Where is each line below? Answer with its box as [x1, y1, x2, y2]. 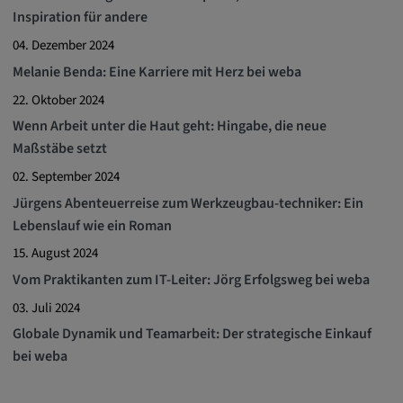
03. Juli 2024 [12, 297, 80, 318]
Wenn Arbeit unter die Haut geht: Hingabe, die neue [12, 115, 327, 137]
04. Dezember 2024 [12, 35, 114, 56]
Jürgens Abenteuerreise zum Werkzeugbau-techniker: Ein [12, 192, 363, 213]
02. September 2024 [12, 166, 120, 187]
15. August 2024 [12, 243, 98, 264]
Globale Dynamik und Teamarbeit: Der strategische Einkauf [12, 323, 372, 345]
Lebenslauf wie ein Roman [12, 214, 172, 236]
